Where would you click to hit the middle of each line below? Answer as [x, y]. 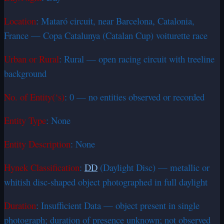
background [25, 73]
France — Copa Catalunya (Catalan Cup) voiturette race [106, 35]
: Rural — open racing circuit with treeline [137, 59]
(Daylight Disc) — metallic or [153, 167]
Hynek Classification [42, 167]
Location [20, 21]
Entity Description [37, 144]
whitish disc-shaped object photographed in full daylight [106, 182]
